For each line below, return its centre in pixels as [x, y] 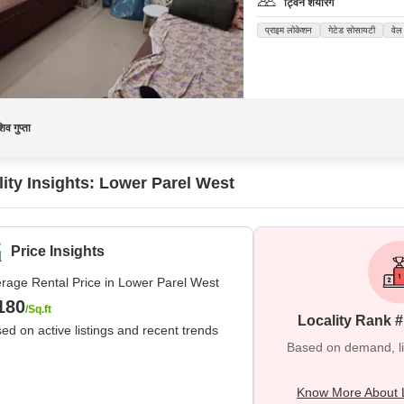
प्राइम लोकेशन [289, 30]
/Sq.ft [38, 309]
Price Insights [58, 251]
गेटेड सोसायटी [352, 30]
